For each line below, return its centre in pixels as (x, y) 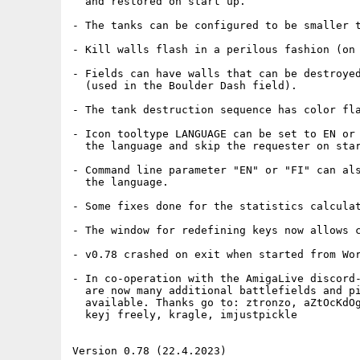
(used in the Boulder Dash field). (185, 86)
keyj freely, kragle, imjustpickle (185, 315)
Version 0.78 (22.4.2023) (149, 351)
